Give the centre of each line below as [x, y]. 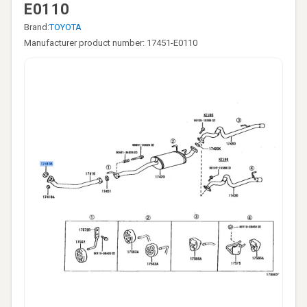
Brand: [37, 27]
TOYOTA [65, 27]
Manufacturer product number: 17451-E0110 [111, 43]
